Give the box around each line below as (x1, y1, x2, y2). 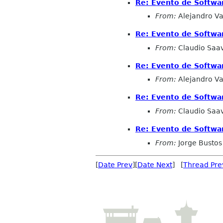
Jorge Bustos (176, 138, 222, 147)
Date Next (137, 160, 172, 169)
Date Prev (98, 160, 132, 169)
